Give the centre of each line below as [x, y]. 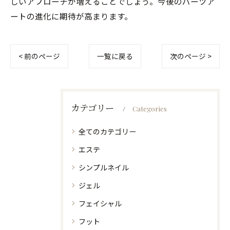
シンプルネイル [104, 167]
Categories [150, 108]
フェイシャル [100, 203]
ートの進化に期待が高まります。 [71, 16]
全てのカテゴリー [107, 131]
